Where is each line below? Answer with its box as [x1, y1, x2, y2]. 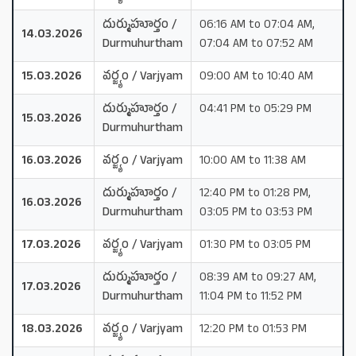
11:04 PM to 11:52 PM [199, 288, 302, 307]
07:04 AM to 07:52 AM [199, 35, 313, 54]
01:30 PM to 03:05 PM [199, 236, 311, 255]
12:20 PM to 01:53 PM [199, 320, 307, 339]
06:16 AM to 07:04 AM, [199, 16, 315, 35]
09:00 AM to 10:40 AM [199, 68, 313, 87]
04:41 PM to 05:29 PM [199, 100, 311, 119]
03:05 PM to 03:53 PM [199, 203, 312, 222]
